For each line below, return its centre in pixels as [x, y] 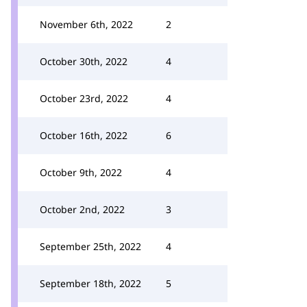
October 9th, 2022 [81, 172]
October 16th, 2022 [84, 135]
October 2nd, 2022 [82, 209]
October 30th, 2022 [84, 61]
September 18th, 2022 [90, 283]
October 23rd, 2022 [84, 98]
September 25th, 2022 [90, 246]
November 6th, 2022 [86, 24]
